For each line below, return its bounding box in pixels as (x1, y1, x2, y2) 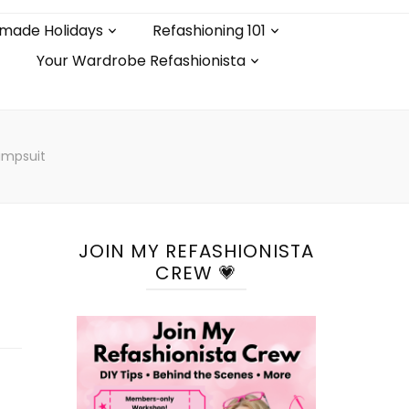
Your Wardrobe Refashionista (37, 50, 246, 71)
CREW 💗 (154, 260, 237, 286)
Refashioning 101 (152, 20, 266, 41)
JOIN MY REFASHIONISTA (78, 238, 314, 264)
